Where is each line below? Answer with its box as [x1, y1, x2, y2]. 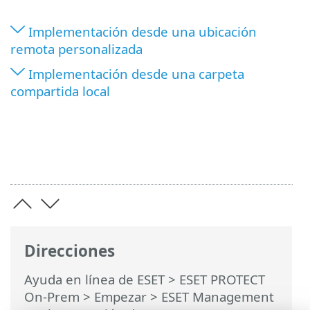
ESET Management [161, 287, 274, 305]
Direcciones [24, 240, 115, 262]
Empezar [94, 287, 147, 305]
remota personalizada [10, 39, 143, 57]
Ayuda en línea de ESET [24, 270, 165, 288]
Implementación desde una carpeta [28, 64, 244, 82]
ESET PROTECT [179, 270, 265, 288]
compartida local [10, 82, 110, 100]
